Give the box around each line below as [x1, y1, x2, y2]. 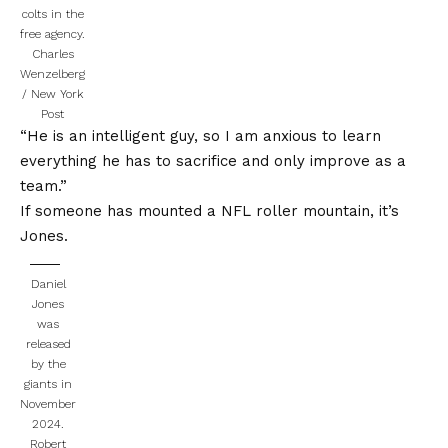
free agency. [20, 26, 85, 41]
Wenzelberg [20, 66, 85, 81]
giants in [24, 376, 72, 391]
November [20, 396, 76, 411]
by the [30, 356, 66, 371]
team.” [20, 176, 67, 195]
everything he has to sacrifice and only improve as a [20, 151, 406, 170]
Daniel [30, 276, 66, 291]
